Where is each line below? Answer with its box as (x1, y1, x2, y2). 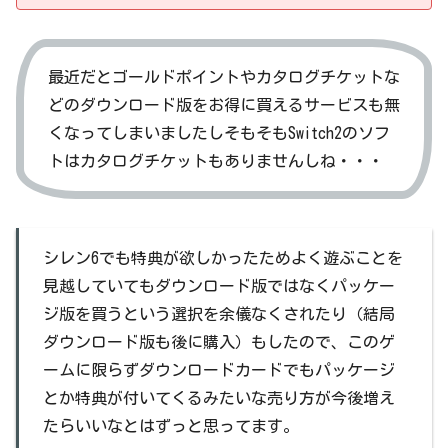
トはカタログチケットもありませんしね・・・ (48, 152, 384, 169)
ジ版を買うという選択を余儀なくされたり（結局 (43, 305, 395, 322)
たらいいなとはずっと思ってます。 (43, 417, 299, 434)
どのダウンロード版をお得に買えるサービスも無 (48, 96, 400, 113)
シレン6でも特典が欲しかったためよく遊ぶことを (43, 249, 403, 266)
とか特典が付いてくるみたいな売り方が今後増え (43, 389, 395, 406)
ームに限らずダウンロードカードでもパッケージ (43, 361, 395, 378)
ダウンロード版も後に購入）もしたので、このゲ (43, 333, 395, 350)
